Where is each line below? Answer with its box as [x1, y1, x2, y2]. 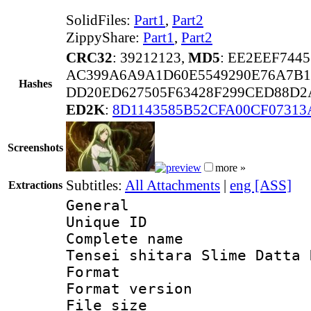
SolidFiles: [66, 11, 134, 28]
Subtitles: [66, 176, 125, 194]
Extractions [8, 178, 62, 191]
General [66, 196, 129, 214]
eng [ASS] [230, 176, 292, 194]
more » [215, 161, 246, 174]
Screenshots [8, 141, 63, 153]
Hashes [19, 77, 52, 90]
